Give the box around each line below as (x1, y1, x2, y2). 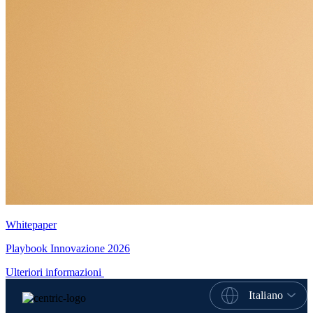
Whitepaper (6, 218, 57, 231)
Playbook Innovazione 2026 (6, 242, 130, 254)
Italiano (249, 289, 284, 301)
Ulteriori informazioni (6, 265, 101, 278)
